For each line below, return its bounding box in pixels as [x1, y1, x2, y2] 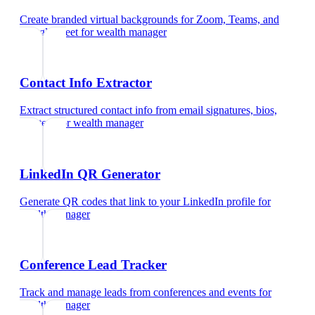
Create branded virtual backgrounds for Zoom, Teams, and [20, 13, 279, 25]
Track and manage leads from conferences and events [20, 286, 256, 299]
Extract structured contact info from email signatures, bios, [20, 104, 277, 117]
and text [20, 117, 55, 129]
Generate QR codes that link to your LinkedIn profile [20, 195, 255, 207]
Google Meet [20, 25, 78, 38]
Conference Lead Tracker [20, 257, 167, 273]
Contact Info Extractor [20, 75, 152, 91]
